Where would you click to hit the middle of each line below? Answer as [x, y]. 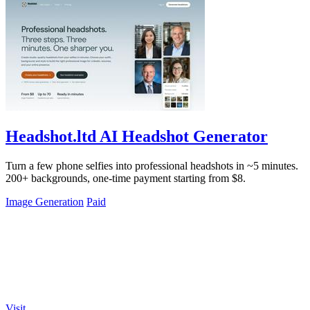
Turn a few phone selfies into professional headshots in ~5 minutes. [152, 165]
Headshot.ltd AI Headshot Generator [137, 137]
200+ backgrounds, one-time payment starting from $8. [126, 178]
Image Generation [45, 201]
